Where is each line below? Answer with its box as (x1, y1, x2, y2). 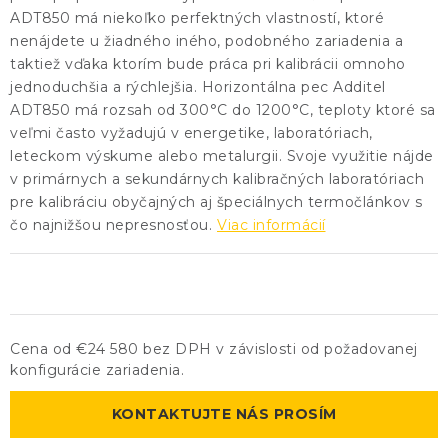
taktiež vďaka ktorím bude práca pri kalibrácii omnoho (10, 55, 406, 73)
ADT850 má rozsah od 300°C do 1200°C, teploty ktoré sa (10, 101, 436, 119)
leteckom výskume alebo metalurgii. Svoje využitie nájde (10, 147, 434, 165)
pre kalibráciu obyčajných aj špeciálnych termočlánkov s (10, 193, 423, 211)
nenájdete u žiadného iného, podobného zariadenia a (10, 32, 403, 50)
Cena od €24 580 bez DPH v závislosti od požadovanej (10, 340, 418, 358)
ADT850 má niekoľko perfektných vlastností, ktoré (10, 9, 384, 27)
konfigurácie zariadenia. (10, 361, 184, 379)
